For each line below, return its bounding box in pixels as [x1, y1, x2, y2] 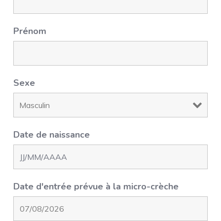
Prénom [13, 25, 47, 37]
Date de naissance [13, 129, 90, 141]
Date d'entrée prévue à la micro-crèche [13, 181, 179, 192]
